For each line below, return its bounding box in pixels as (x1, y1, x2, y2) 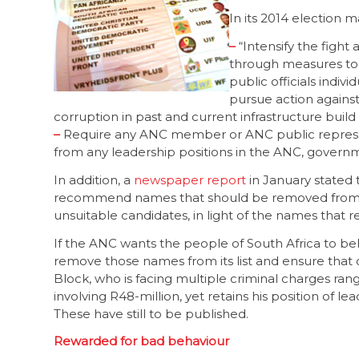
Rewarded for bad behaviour (54, 333, 229, 349)
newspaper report (134, 171, 246, 188)
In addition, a (54, 171, 134, 188)
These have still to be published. (54, 305, 248, 321)
